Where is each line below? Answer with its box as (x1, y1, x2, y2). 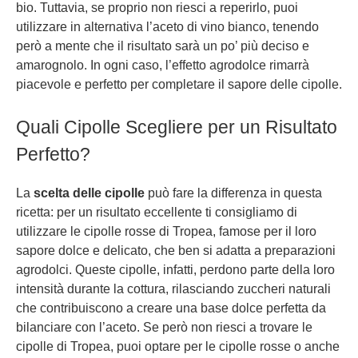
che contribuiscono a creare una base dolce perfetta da (16, 300, 326, 315)
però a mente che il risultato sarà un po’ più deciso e (16, 38, 309, 53)
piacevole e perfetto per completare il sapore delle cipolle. (16, 77, 342, 91)
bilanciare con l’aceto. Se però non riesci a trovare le (16, 320, 312, 334)
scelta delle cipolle (34, 185, 145, 200)
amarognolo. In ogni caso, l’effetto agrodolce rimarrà (16, 58, 309, 72)
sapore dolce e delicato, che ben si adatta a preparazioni (16, 243, 336, 257)
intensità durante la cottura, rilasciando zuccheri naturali (16, 281, 331, 296)
